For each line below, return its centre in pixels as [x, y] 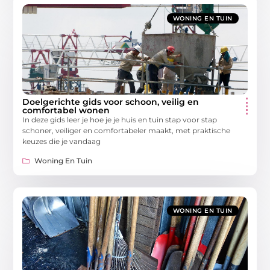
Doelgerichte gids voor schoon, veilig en [111, 102]
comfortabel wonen [66, 110]
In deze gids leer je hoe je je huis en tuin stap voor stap [120, 119]
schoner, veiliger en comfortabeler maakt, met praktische [127, 130]
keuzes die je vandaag [62, 141]
